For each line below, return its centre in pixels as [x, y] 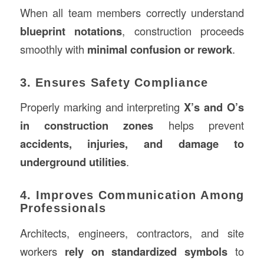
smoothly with [53, 49]
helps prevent [199, 125]
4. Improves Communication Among [132, 195]
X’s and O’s [214, 107]
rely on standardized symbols [146, 251]
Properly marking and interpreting [102, 107]
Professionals [63, 208]
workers [42, 251]
